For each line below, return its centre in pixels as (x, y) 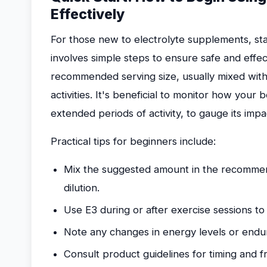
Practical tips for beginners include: (133, 141)
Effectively (88, 14)
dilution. (82, 188)
